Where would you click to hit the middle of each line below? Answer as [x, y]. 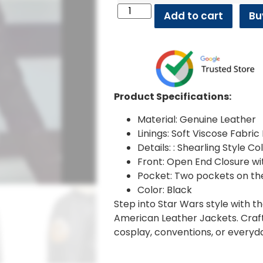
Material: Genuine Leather [197, 119]
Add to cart [194, 16]
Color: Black [165, 190]
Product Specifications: [173, 97]
